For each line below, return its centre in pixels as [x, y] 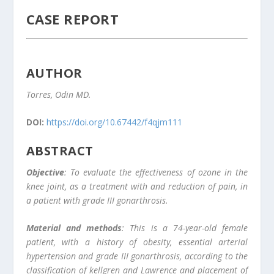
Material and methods [74, 228]
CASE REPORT [72, 19]
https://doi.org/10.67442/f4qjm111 [114, 122]
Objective [45, 172]
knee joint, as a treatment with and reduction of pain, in [137, 186]
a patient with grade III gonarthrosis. [97, 200]
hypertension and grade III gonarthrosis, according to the [137, 256]
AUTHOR [54, 73]
